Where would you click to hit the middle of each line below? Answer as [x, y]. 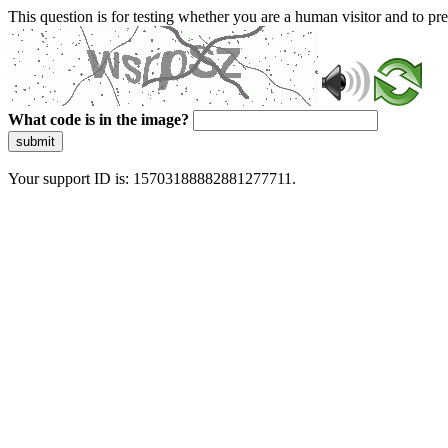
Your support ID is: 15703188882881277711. [152, 178]
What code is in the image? [98, 119]
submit [35, 141]
